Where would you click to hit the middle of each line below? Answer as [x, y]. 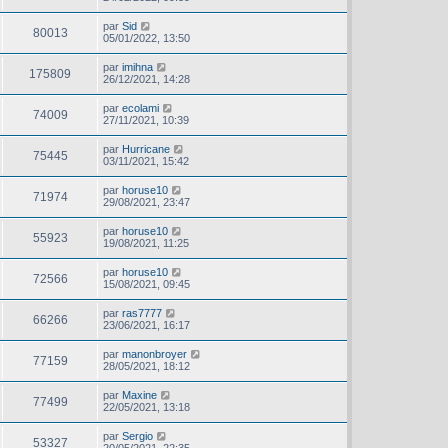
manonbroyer [154, 354]
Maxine [139, 395]
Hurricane [146, 149]
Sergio [137, 436]
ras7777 [142, 313]
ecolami [140, 108]
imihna [137, 67]
